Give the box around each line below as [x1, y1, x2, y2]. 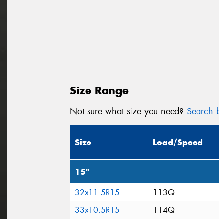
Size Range [70, 83, 129, 97]
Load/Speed [153, 137, 203, 148]
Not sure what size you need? [70, 105, 187, 117]
